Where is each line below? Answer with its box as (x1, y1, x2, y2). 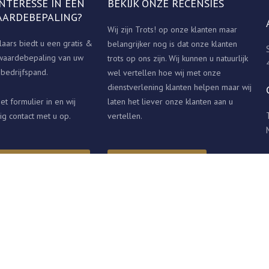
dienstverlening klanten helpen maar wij (107, 81, 252, 92)
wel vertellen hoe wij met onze (107, 67, 222, 78)
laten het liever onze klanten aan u (107, 95, 234, 107)
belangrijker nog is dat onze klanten (107, 38, 238, 49)
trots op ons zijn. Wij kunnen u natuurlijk (107, 52, 249, 64)
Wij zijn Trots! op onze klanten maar (107, 23, 238, 35)
